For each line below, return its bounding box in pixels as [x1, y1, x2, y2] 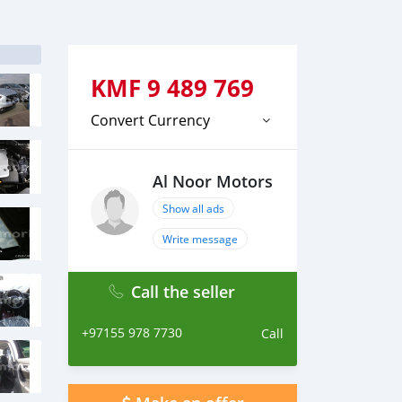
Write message [162, 232, 238, 246]
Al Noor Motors [153, 171, 273, 192]
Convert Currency [91, 110, 210, 130]
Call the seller [130, 281, 235, 302]
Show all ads [162, 201, 224, 215]
